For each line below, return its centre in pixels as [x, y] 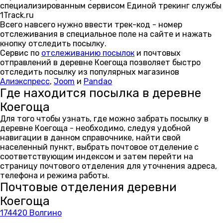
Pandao [98, 81]
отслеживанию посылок [88, 53]
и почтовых [158, 53]
